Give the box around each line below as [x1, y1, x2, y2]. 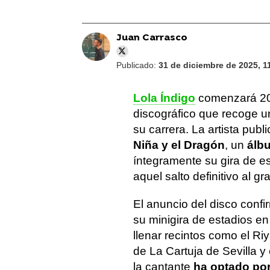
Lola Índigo [133, 92, 195, 104]
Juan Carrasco [116, 32, 187, 44]
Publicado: [116, 60, 159, 70]
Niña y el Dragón [133, 139, 225, 151]
